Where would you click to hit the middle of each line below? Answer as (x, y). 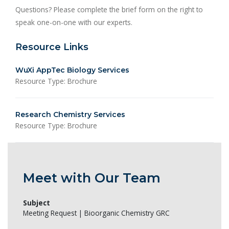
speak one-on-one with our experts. (74, 22)
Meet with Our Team (92, 178)
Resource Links (52, 47)
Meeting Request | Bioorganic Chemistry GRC (96, 213)
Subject (37, 202)
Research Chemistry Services (70, 114)
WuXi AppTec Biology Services (72, 70)
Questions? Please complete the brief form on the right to (109, 9)
